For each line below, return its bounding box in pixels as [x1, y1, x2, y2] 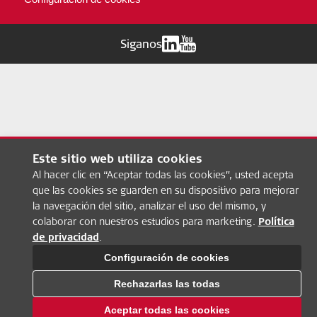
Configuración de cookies [104, 252, 230, 263]
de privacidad [32, 230, 99, 244]
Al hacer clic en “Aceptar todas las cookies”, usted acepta [32, 168, 294, 182]
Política [258, 214, 294, 229]
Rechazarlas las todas [113, 278, 220, 289]
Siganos [120, 35, 163, 52]
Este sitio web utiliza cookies [32, 151, 202, 166]
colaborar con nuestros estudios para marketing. [32, 214, 258, 229]
